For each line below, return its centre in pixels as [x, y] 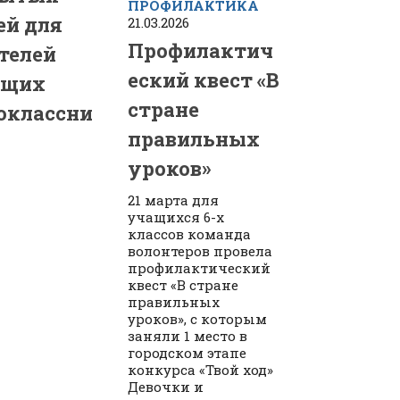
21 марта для [174, 200]
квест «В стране [183, 284]
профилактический [200, 267]
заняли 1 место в [188, 335]
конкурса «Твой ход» [201, 369]
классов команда [190, 233]
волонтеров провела [200, 250]
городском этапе [187, 352]
